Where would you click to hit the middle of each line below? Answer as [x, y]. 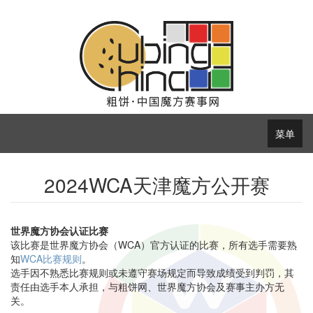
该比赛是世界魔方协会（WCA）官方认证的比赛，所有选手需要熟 [154, 244]
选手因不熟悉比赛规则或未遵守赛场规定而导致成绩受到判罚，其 [152, 272]
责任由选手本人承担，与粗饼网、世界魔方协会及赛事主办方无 [147, 286]
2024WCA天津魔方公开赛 [156, 184]
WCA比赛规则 [51, 258]
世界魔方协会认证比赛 [59, 230]
